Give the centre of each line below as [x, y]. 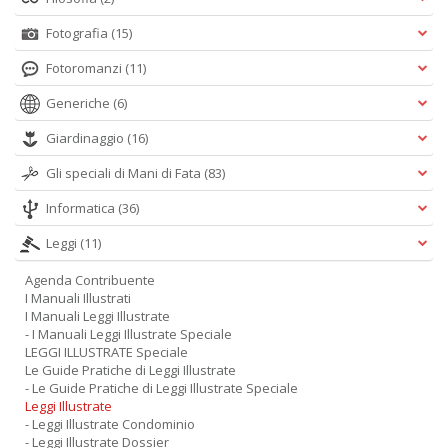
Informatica [82, 208]
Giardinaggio [86, 138]
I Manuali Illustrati [78, 298]
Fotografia [78, 33]
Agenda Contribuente [90, 280]
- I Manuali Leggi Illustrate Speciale [128, 334]
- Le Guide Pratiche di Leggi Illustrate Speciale [161, 388]
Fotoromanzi [85, 68]
